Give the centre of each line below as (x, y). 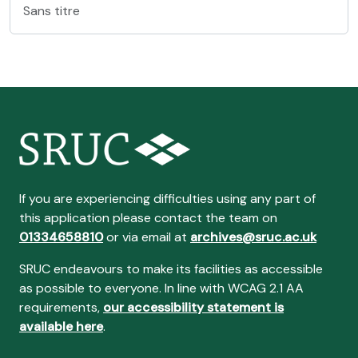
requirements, (61, 307)
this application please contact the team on (148, 218)
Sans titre (52, 11)
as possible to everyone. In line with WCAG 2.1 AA (161, 288)
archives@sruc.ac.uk (253, 237)
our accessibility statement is (193, 307)
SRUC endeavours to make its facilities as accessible (171, 269)
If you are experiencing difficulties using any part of (167, 199)
